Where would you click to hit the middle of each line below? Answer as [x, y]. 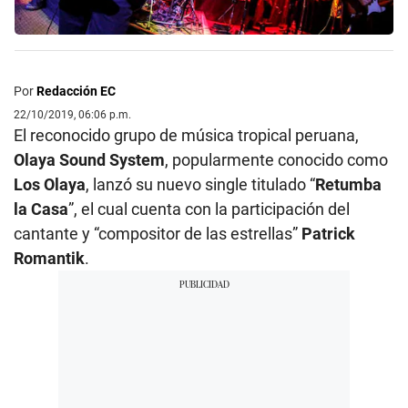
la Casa [41, 209]
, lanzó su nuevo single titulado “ [200, 184]
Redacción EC [76, 91]
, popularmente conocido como [276, 159]
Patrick [328, 233]
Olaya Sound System [89, 159]
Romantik [49, 258]
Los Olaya [50, 184]
